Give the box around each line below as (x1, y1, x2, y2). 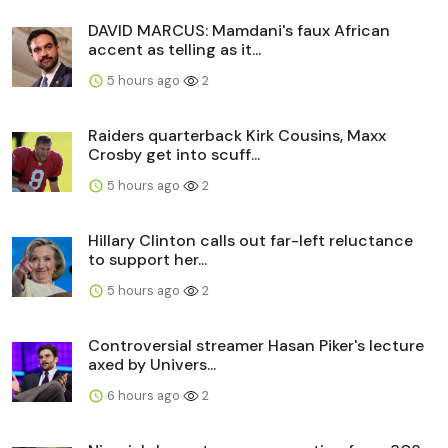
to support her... (88, 248, 207, 270)
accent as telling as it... (88, 38, 261, 60)
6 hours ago (104, 386, 183, 404)
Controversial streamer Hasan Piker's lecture (88, 334, 424, 356)
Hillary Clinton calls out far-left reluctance (88, 229, 413, 251)
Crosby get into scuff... (88, 143, 260, 165)
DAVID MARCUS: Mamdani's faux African (88, 19, 390, 41)
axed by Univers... (88, 353, 216, 375)
